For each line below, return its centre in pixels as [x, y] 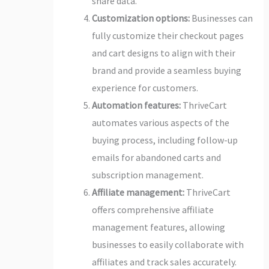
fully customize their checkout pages [168, 35]
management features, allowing [158, 227]
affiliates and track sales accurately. [164, 261]
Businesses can [221, 18]
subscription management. [147, 174]
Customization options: [141, 18]
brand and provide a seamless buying [166, 70]
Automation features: [136, 105]
